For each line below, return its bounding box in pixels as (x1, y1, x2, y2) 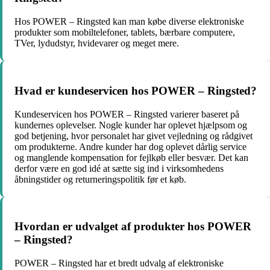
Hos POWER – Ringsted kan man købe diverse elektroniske (14, 16, 244, 27)
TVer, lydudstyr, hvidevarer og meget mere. (14, 38, 179, 49)
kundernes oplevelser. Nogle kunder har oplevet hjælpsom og (14, 119, 247, 130)
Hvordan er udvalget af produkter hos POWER (14, 220, 251, 233)
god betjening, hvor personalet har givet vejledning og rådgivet (14, 130, 253, 141)
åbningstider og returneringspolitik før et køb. (14, 174, 186, 184)
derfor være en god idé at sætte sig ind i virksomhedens (14, 163, 224, 174)
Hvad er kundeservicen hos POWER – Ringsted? (14, 84, 257, 97)
